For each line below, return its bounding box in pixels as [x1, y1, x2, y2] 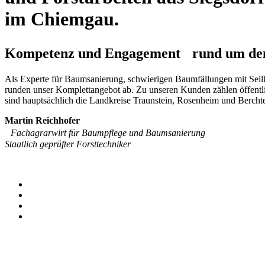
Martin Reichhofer [5, 115, 80, 126]
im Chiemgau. [5, 8, 119, 30]
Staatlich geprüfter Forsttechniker [5, 139, 131, 150]
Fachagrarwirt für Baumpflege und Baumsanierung [5, 128, 211, 138]
